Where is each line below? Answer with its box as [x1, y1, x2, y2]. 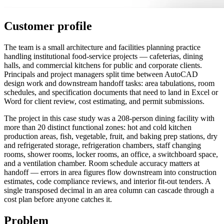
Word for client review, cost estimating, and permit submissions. [4, 97, 204, 106]
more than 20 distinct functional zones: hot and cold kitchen [4, 123, 191, 132]
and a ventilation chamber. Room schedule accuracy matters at [4, 159, 199, 168]
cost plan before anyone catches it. [4, 195, 112, 204]
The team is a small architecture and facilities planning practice [4, 43, 200, 52]
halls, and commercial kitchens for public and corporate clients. [4, 61, 202, 70]
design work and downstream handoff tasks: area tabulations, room [4, 79, 214, 88]
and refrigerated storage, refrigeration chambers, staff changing [4, 141, 201, 150]
